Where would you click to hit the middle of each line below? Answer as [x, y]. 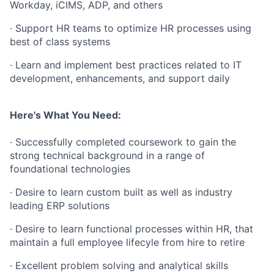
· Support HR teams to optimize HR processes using [131, 28]
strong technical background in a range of [107, 155]
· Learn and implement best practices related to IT [126, 65]
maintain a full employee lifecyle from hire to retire [127, 242]
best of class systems [60, 42]
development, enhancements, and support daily [120, 78]
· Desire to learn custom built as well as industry [121, 192]
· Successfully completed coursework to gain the [123, 142]
